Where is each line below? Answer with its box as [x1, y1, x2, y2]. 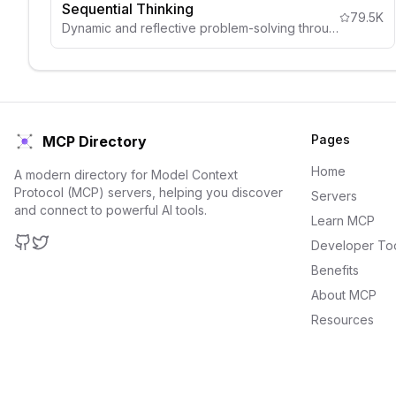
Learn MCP [311, 213, 375, 228]
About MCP [311, 287, 377, 302]
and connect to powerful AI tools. [14, 202, 207, 217]
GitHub [13, 252, 60, 270]
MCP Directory [42, 133, 147, 150]
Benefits [311, 263, 359, 278]
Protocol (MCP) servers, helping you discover [14, 185, 283, 200]
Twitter [31, 252, 77, 270]
